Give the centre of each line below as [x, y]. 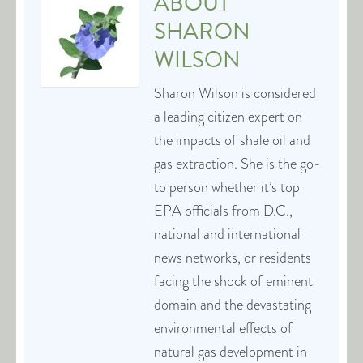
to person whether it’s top [227, 187]
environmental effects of [223, 328]
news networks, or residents [233, 258]
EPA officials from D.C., [223, 211]
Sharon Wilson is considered [235, 93]
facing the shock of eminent [233, 281]
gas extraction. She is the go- [237, 164]
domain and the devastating [233, 305]
